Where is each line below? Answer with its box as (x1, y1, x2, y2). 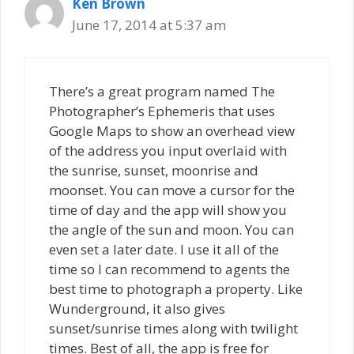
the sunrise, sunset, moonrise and (49, 161, 258, 180)
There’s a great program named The (49, 82, 275, 101)
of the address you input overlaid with (49, 141, 287, 160)
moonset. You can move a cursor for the (49, 181, 295, 200)
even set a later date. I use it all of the (49, 240, 279, 259)
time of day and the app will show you (49, 201, 287, 220)
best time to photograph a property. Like (49, 280, 303, 299)
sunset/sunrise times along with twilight (49, 319, 298, 338)
